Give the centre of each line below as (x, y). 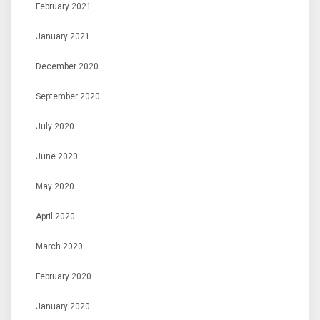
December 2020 (67, 67)
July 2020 (55, 127)
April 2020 (55, 217)
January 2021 (63, 37)
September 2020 (68, 97)
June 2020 (57, 157)
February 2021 (64, 7)
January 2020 (63, 307)
